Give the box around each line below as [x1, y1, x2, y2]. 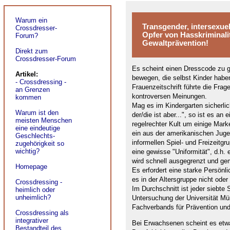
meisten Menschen [15, 117, 72, 124]
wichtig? [15, 147, 40, 155]
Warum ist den [15, 109, 59, 117]
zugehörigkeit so [15, 140, 64, 147]
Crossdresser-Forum [15, 55, 76, 63]
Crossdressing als [15, 209, 69, 217]
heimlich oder [15, 186, 55, 194]
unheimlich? [15, 194, 51, 201]
